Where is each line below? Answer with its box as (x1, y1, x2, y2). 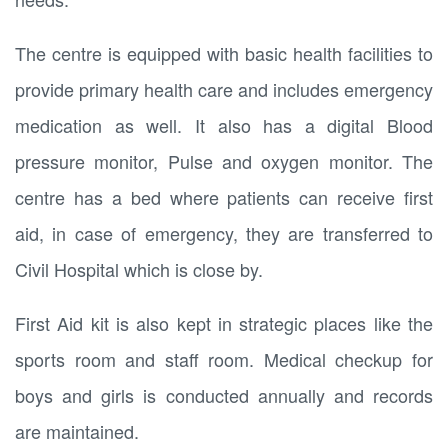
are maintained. (15, 418, 139, 444)
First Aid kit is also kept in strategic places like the (15, 310, 433, 336)
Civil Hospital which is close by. (15, 256, 263, 282)
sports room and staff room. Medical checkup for (15, 346, 433, 372)
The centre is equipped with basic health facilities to (15, 40, 433, 66)
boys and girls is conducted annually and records (15, 382, 433, 408)
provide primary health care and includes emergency (15, 76, 433, 102)
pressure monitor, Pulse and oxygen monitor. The (15, 148, 433, 174)
